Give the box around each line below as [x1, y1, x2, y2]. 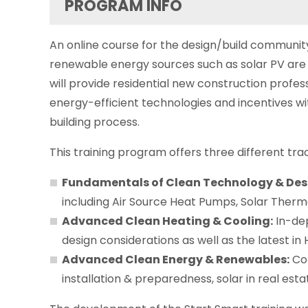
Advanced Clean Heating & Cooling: [62, 212, 273, 229]
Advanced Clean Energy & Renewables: [62, 251, 289, 267]
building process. [49, 113, 140, 130]
